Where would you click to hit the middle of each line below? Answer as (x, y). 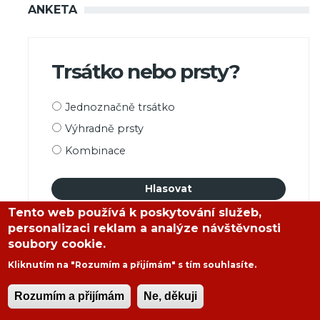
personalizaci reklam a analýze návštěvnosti (145, 228)
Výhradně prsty (104, 129)
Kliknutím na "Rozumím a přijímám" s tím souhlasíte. (132, 265)
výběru (72, 119)
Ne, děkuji (171, 296)
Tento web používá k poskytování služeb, (135, 212)
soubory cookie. (57, 244)
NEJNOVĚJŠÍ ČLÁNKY (91, 271)
